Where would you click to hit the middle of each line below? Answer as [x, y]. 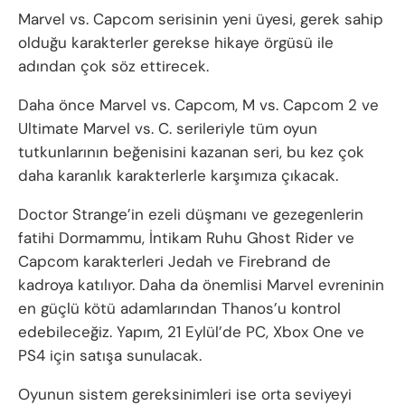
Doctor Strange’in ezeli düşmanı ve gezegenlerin [191, 215]
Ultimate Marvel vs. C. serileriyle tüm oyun [168, 129]
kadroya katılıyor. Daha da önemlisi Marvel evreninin [201, 285]
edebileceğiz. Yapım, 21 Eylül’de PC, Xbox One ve [191, 332]
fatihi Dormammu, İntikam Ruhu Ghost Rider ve [186, 238]
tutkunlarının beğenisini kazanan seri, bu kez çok [191, 152]
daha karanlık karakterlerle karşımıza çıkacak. [178, 176]
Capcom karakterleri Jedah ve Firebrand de [174, 262]
